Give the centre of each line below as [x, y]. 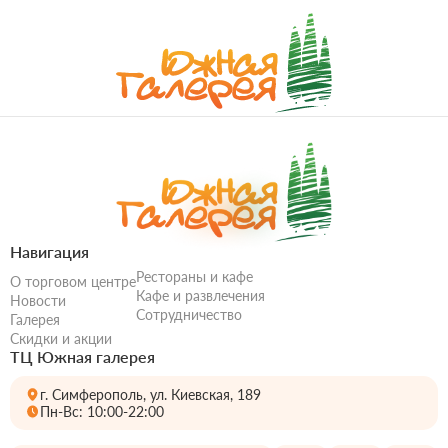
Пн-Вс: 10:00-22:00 [102, 411]
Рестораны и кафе [194, 276]
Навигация [49, 251]
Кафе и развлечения [200, 295]
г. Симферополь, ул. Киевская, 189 [150, 394]
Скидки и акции [61, 338]
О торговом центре [73, 281]
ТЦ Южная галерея [82, 356]
